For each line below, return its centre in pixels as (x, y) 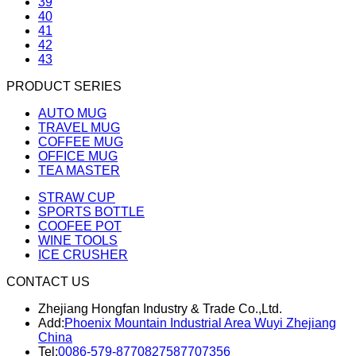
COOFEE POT (80, 226)
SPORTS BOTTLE (91, 212)
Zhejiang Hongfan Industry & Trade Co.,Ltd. (160, 309)
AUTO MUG (72, 113)
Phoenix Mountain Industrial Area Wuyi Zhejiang (200, 323)
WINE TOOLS (78, 240)
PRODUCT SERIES (64, 86)
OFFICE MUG (78, 156)
